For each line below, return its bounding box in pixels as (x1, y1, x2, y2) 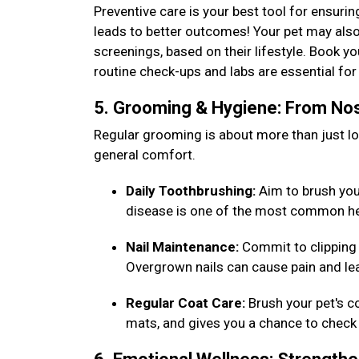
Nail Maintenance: (126, 239, 242, 255)
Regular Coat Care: (126, 295, 245, 311)
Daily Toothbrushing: (126, 183, 256, 199)
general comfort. (94, 147, 199, 163)
